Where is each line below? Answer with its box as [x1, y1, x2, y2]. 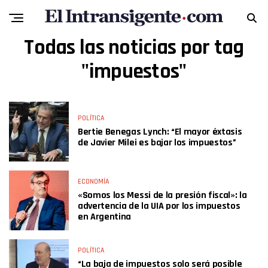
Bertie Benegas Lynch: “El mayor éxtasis [78, 126, 242, 138]
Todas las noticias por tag [24, 34, 244, 61]
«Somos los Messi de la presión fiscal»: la [78, 189, 247, 202]
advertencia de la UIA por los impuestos [78, 200, 240, 212]
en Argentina [78, 211, 132, 223]
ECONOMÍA [78, 177, 109, 186]
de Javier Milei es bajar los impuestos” [78, 136, 236, 149]
